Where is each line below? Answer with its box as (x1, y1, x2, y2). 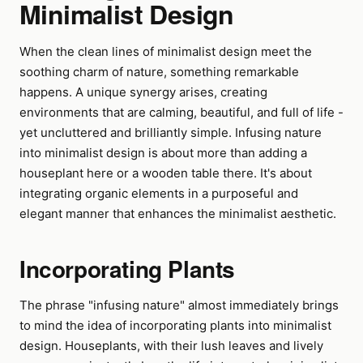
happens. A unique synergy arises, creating (19, 84, 267, 100)
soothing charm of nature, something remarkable (19, 64, 299, 79)
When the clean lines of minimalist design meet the (19, 44, 312, 59)
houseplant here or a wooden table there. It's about (19, 165, 312, 181)
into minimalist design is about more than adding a (19, 145, 307, 160)
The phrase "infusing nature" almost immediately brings (19, 297, 339, 313)
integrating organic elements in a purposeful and (19, 186, 298, 201)
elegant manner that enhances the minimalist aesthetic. (19, 206, 336, 221)
